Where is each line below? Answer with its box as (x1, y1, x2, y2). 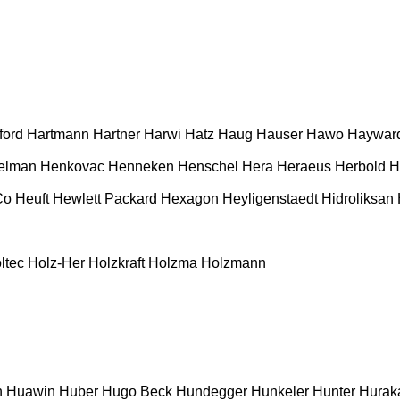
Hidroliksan (321, 190, 394, 206)
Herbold (335, 158, 386, 174)
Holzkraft (88, 254, 145, 271)
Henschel (178, 158, 238, 174)
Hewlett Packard (53, 190, 157, 206)
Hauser (256, 126, 303, 142)
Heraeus (277, 158, 331, 174)
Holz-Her (28, 254, 85, 271)
